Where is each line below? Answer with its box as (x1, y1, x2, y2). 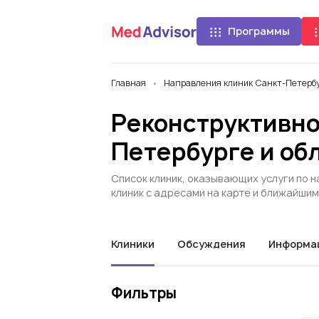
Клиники (111, 237, 155, 251)
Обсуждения (177, 237, 246, 251)
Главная (111, 77, 146, 89)
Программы (228, 24, 290, 38)
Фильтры (111, 283, 177, 303)
